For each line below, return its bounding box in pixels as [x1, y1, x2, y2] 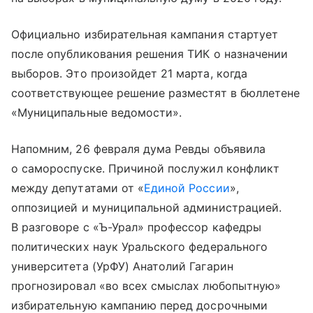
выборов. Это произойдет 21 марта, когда [11, 66, 247, 80]
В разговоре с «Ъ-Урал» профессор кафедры [11, 219, 261, 234]
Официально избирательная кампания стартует [11, 27, 279, 41]
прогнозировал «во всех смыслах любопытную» [11, 278, 282, 293]
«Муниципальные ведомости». [11, 105, 182, 119]
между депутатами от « [11, 180, 145, 195]
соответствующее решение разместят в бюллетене [11, 85, 300, 100]
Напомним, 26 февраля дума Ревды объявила [11, 141, 265, 156]
